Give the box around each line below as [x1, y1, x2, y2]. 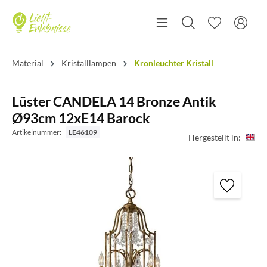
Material [12, 58, 44, 68]
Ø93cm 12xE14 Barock [12, 110, 150, 126]
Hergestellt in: [188, 132, 241, 142]
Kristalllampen [61, 58, 116, 68]
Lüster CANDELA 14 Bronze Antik [12, 93, 216, 110]
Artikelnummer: [12, 128, 63, 136]
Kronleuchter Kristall [134, 58, 213, 68]
